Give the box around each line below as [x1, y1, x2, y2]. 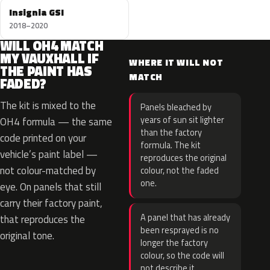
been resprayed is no [140, 224, 219, 237]
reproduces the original [140, 151, 227, 165]
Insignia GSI [9, 5, 64, 19]
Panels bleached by [140, 101, 212, 114]
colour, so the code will [140, 249, 224, 262]
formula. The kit [140, 139, 201, 152]
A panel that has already [140, 211, 230, 224]
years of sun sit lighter [140, 113, 224, 127]
